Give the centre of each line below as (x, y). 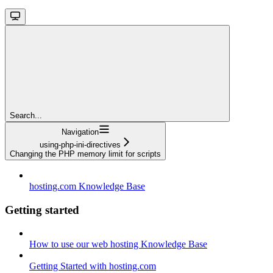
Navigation (80, 132)
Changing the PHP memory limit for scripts (85, 154)
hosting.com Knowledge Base (87, 186)
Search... (26, 115)
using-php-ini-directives (80, 144)
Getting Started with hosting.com (93, 266)
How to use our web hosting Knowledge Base (118, 244)
